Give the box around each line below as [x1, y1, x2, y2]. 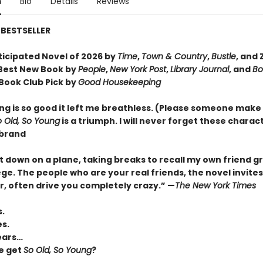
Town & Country [141, 50, 207, 62]
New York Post [109, 63, 166, 75]
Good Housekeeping [77, 76, 161, 88]
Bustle [211, 50, 236, 62]
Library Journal [170, 63, 229, 75]
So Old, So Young [23, 244, 92, 256]
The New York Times [174, 180, 256, 191]
